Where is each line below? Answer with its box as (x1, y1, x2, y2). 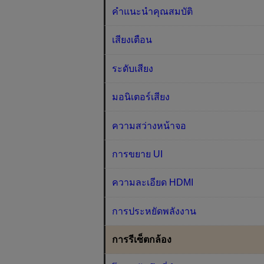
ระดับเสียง (112, 63, 154, 74)
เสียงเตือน (112, 35, 153, 45)
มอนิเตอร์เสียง (112, 92, 170, 103)
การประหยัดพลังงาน (112, 206, 197, 216)
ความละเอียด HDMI (112, 177, 194, 188)
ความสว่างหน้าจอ (112, 120, 187, 131)
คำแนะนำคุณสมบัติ (112, 6, 193, 17)
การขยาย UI (112, 148, 163, 159)
